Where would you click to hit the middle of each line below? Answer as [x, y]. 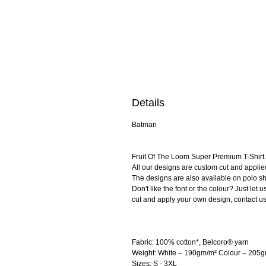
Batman [144, 125]
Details [148, 103]
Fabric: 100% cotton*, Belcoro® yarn [190, 243]
